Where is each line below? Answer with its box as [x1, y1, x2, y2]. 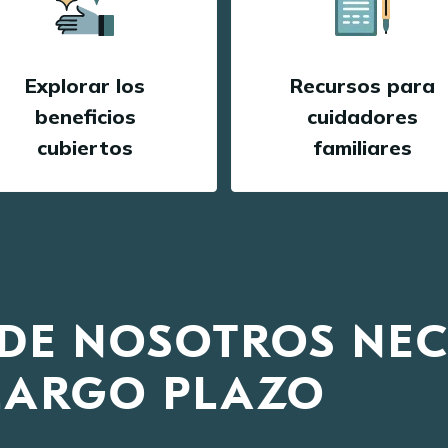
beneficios [34, 104, 136, 129]
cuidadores [307, 104, 419, 129]
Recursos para [290, 73, 436, 98]
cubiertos [37, 135, 134, 160]
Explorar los [25, 73, 146, 98]
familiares [313, 135, 413, 160]
